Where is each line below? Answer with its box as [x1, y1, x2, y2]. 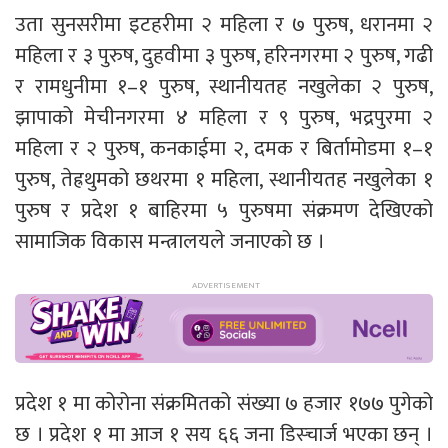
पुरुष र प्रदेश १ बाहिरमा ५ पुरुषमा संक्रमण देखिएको [15, 193, 433, 229]
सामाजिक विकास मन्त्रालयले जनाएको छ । [15, 224, 325, 260]
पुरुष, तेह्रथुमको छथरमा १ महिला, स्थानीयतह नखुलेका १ [15, 162, 433, 198]
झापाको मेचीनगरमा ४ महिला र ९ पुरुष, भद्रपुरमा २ [15, 100, 433, 136]
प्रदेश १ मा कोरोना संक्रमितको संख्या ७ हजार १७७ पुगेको [15, 386, 433, 422]
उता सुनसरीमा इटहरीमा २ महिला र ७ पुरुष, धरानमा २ [15, 7, 433, 43]
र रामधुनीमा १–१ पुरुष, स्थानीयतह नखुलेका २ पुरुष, [15, 69, 433, 105]
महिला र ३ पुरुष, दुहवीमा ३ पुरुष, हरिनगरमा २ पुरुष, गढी [15, 38, 433, 74]
